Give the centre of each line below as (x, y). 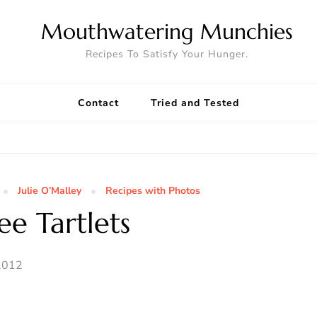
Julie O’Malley (50, 191)
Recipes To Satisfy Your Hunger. (167, 54)
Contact (98, 103)
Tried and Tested (195, 103)
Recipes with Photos (153, 191)
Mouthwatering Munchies (167, 31)
